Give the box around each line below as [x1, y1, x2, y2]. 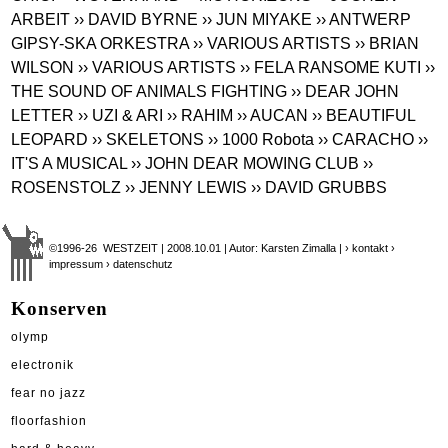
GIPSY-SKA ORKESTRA [11, 34, 190, 52]
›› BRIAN [355, 34, 420, 52]
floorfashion [11, 414, 87, 427]
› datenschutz [106, 257, 174, 270]
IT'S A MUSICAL [11, 154, 128, 172]
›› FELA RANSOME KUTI [240, 58, 422, 76]
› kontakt [345, 241, 389, 254]
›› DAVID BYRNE [74, 10, 199, 28]
